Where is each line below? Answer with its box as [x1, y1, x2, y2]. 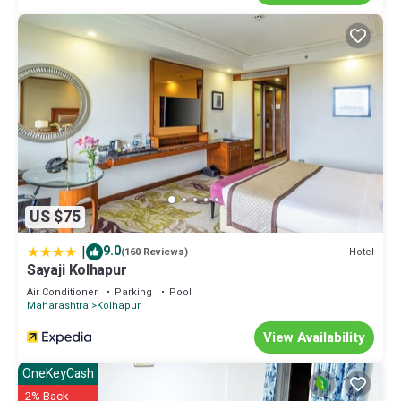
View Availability [263, 328, 365, 348]
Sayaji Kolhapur [27, 260, 127, 282]
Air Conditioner [27, 285, 98, 301]
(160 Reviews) [121, 244, 188, 260]
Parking [115, 285, 152, 301]
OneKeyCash [22, 364, 94, 384]
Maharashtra [27, 298, 89, 314]
